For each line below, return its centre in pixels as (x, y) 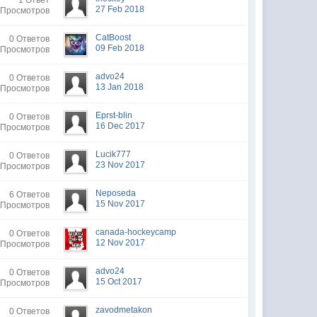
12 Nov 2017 (121, 243)
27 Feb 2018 (120, 9)
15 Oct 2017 (119, 282)
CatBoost (114, 38)
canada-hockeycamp (136, 232)
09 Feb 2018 (120, 48)
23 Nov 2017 (121, 165)
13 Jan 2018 (120, 87)
